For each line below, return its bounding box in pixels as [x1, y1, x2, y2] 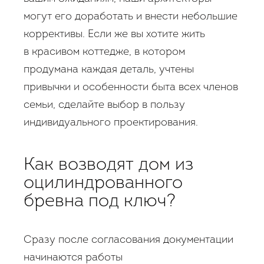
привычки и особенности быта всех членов [24, 82, 238, 94]
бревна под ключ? [24, 193, 176, 212]
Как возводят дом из [24, 156, 193, 175]
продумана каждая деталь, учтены [24, 64, 194, 76]
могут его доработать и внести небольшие [24, 11, 237, 23]
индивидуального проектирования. [24, 117, 198, 129]
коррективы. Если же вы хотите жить [24, 29, 205, 41]
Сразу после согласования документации [24, 235, 233, 246]
